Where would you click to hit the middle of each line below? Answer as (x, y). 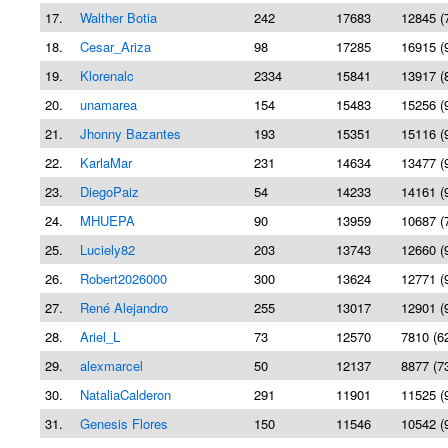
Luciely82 (107, 249)
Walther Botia (118, 17)
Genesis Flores (124, 423)
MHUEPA (107, 220)
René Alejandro (124, 307)
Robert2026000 (123, 278)
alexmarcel (111, 365)
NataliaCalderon (125, 394)
